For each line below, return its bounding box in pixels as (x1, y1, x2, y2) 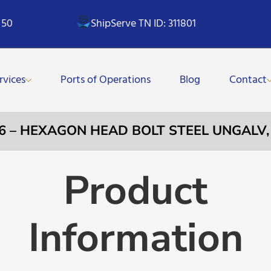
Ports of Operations (60, 71, 151, 89)
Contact (229, 71, 267, 89)
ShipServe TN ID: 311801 (91, 15, 197, 33)
